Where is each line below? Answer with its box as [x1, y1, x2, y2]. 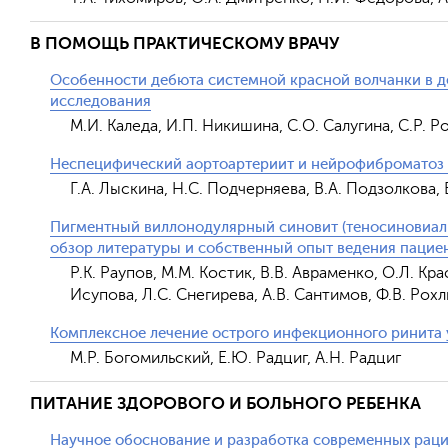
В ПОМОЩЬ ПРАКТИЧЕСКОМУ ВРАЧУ [30, 34, 339, 53]
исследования [50, 93, 151, 110]
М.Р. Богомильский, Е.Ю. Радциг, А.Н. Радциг [70, 349, 401, 367]
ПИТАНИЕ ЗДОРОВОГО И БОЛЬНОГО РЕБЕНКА [30, 394, 421, 413]
